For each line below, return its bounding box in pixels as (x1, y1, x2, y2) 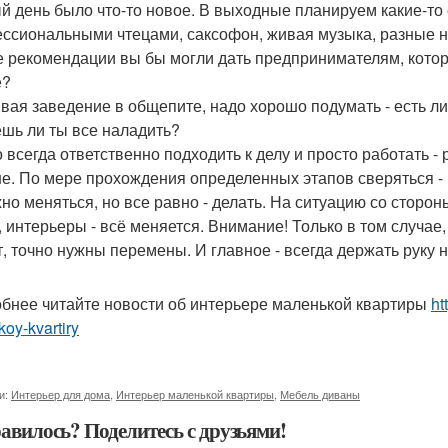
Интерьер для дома (11, 386, 110, 402)
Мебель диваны (280, 386, 360, 402)
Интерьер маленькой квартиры (116, 386, 274, 402)
